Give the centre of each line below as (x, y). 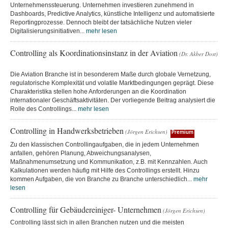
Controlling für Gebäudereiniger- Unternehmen (86, 209)
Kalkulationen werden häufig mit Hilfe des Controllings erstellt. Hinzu (105, 170)
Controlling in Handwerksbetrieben (67, 130)
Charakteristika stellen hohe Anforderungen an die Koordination (98, 91)
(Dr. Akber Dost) (198, 53)
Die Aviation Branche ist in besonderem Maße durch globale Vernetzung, (110, 74)
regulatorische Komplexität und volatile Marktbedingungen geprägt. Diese (112, 83)
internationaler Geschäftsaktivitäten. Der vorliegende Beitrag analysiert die (113, 100)
